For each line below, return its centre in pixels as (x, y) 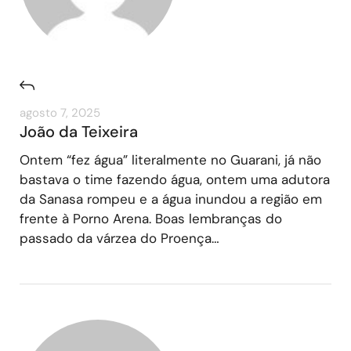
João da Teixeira (79, 131)
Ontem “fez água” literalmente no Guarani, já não (170, 159)
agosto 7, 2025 (60, 112)
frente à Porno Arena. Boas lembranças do (151, 218)
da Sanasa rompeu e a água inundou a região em (171, 199)
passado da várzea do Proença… (119, 238)
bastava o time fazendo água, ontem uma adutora (175, 179)
